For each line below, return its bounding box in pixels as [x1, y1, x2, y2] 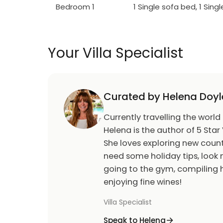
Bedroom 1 [56, 1, 95, 12]
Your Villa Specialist [48, 43, 183, 63]
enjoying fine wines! [104, 176, 182, 188]
